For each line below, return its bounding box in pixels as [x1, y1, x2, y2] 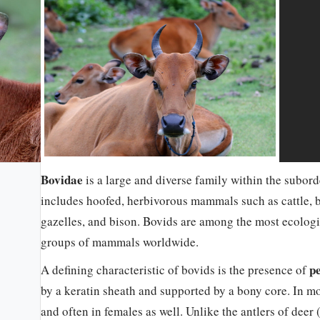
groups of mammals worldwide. [41, 234, 199, 251]
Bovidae [41, 171, 84, 189]
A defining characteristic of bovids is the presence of [41, 261, 310, 279]
